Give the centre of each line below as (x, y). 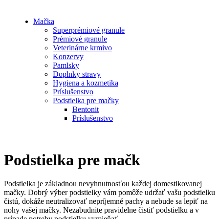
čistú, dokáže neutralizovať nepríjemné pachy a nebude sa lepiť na (106, 201)
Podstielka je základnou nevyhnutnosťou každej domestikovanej (103, 184)
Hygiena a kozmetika (86, 83)
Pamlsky (66, 66)
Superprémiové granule (89, 30)
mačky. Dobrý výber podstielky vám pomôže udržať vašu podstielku (109, 193)
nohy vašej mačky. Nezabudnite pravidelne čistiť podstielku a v (101, 210)
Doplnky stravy (77, 74)
